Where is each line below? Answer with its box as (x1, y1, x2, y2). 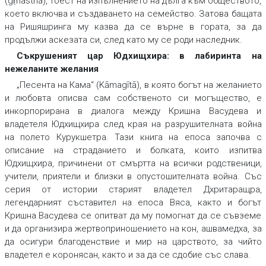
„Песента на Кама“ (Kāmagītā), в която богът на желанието (16, 80, 262, 91)
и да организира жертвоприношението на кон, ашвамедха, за (4, 223, 262, 235)
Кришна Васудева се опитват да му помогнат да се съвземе (4, 210, 262, 221)
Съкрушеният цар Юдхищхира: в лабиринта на (16, 50, 262, 62)
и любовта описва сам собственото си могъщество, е (4, 93, 262, 104)
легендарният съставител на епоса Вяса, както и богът (4, 197, 262, 208)
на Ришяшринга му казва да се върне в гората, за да (4, 21, 262, 33)
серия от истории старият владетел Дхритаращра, (4, 184, 262, 195)
